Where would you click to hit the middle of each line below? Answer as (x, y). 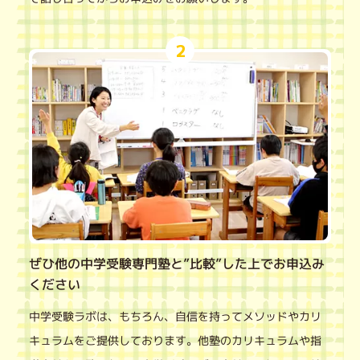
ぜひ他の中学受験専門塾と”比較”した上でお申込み (177, 264)
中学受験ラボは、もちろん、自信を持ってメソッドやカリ (176, 317)
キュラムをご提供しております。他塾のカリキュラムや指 (176, 341)
